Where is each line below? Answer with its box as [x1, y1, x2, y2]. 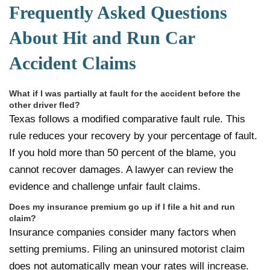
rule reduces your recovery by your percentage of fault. [9, 130, 257, 142]
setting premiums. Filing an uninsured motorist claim [9, 243, 245, 256]
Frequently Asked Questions [9, 2, 227, 23]
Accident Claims [9, 53, 136, 74]
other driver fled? [9, 100, 80, 110]
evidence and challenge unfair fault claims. [9, 181, 201, 193]
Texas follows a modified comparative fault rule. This [9, 113, 245, 125]
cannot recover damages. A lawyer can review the [9, 164, 233, 176]
